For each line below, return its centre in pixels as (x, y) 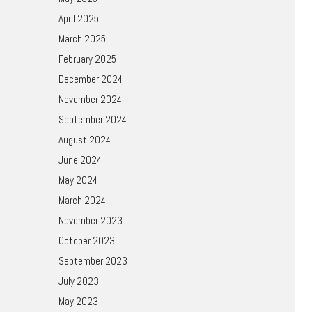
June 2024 (80, 160)
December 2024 (90, 79)
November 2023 (90, 220)
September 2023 (93, 261)
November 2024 (90, 99)
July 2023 (78, 281)
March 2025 (82, 39)
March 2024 (82, 200)
